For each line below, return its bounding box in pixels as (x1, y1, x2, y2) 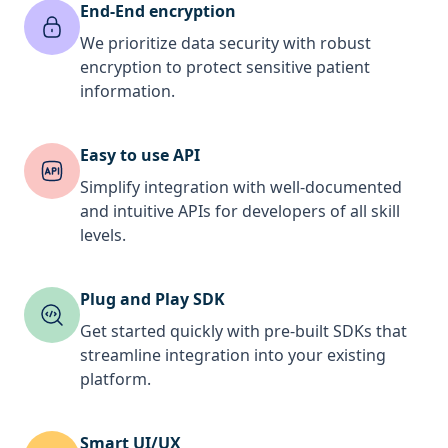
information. (80, 79, 175, 102)
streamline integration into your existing (80, 343, 386, 366)
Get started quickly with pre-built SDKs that (80, 319, 407, 342)
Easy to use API (80, 143, 200, 166)
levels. (80, 223, 126, 246)
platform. (80, 367, 151, 390)
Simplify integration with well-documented (80, 175, 402, 198)
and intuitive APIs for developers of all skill (80, 199, 400, 222)
